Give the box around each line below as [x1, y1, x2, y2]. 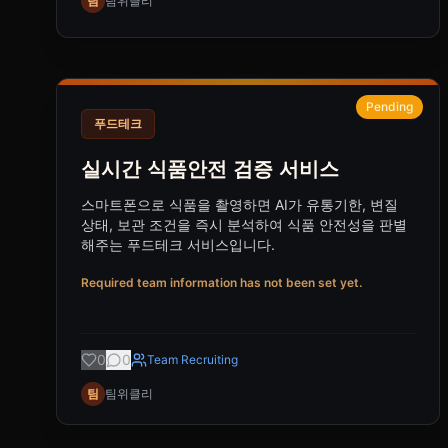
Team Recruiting [147, 352, 238, 367]
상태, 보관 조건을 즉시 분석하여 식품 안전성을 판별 [81, 216, 407, 233]
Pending [366, 99, 413, 114]
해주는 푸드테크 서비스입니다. [81, 236, 275, 253]
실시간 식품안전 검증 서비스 [81, 157, 339, 181]
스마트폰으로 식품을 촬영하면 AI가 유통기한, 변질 [81, 196, 398, 213]
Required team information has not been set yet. [81, 275, 362, 290]
